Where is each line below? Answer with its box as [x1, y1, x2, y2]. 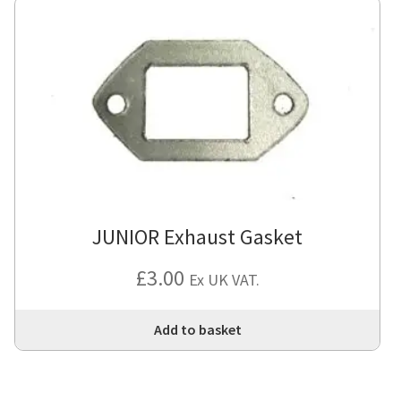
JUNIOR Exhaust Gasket [92, 223, 303, 252]
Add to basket [153, 320, 242, 339]
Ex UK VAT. [188, 269, 260, 291]
